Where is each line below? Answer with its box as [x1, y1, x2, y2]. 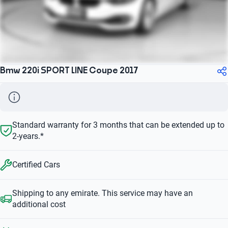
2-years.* [12, 131, 44, 141]
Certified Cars [12, 159, 60, 169]
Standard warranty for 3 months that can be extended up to [12, 120, 224, 130]
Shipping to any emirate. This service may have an [12, 188, 193, 198]
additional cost [12, 199, 66, 209]
